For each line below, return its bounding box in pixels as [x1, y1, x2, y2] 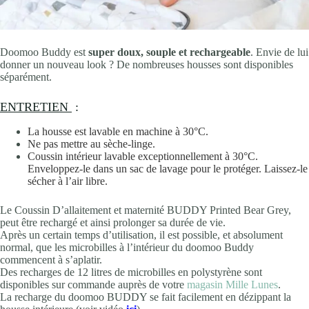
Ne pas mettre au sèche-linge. [28, 137, 155, 150]
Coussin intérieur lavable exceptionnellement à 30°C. [28, 150, 258, 162]
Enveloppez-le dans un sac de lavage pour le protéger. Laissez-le [28, 162, 308, 175]
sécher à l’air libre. [28, 175, 108, 187]
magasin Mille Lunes [187, 278, 278, 290]
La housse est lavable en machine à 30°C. [28, 125, 208, 137]
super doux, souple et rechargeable [88, 46, 250, 59]
